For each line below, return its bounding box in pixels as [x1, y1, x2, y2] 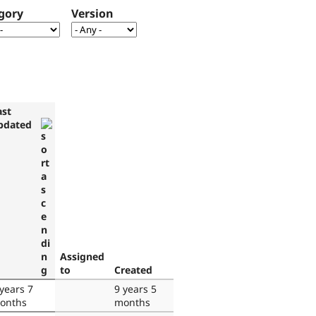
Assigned [60, 249, 104, 263]
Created [114, 262, 152, 276]
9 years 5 [114, 281, 157, 296]
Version [71, 6, 114, 22]
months [114, 295, 150, 309]
